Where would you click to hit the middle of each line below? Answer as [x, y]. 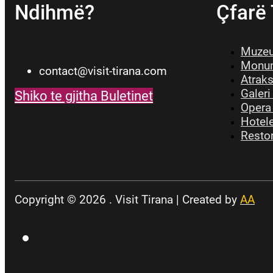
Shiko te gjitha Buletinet [84, 95]
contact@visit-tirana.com [103, 71]
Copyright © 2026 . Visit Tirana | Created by [127, 200]
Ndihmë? [55, 13]
